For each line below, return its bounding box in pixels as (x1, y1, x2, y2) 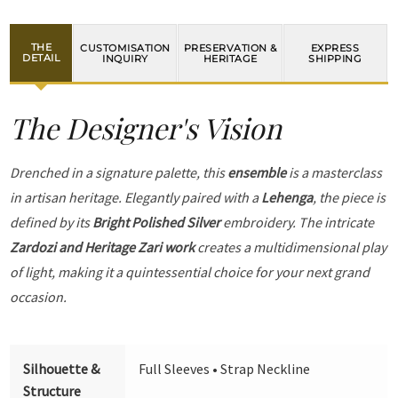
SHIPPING (308, 52, 362, 65)
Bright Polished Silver (92, 212, 221, 231)
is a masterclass (286, 163, 383, 181)
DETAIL (22, 52, 60, 65)
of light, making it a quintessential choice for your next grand (10, 262, 370, 281)
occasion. (10, 287, 68, 306)
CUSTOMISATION (80, 41, 171, 54)
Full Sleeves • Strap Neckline (139, 359, 311, 378)
